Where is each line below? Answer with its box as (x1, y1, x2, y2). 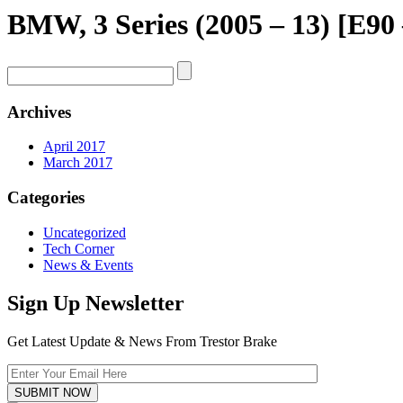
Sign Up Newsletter (7, 291, 184, 315)
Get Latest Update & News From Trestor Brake (7, 333, 277, 349)
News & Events (43, 256, 133, 273)
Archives (7, 102, 71, 121)
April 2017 (43, 139, 105, 155)
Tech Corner (43, 240, 114, 256)
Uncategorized (43, 224, 126, 240)
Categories (7, 188, 85, 208)
